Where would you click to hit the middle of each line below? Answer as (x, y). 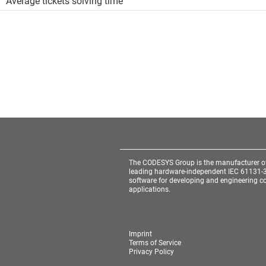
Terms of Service (155, 243)
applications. (149, 189)
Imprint (140, 234)
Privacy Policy (151, 252)
